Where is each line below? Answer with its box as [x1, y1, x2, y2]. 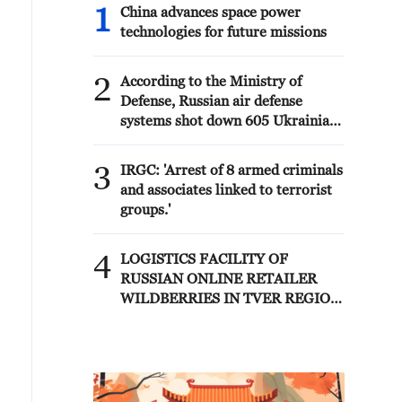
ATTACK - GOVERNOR [120, 329, 271, 345]
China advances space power [120, 4, 301, 20]
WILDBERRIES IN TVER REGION [120, 290, 341, 306]
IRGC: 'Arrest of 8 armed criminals [120, 162, 163, 178]
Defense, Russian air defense [120, 92, 302, 109]
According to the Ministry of [120, 73, 301, 89]
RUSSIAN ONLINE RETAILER [120, 270, 317, 286]
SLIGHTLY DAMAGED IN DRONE [120, 310, 344, 326]
